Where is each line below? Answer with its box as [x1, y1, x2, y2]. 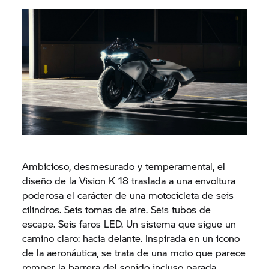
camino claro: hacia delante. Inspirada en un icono [22, 231, 240, 245]
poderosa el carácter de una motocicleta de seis [22, 187, 234, 202]
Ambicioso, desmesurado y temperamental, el [22, 159, 226, 173]
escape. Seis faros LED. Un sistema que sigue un [22, 216, 237, 231]
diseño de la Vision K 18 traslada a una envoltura [22, 173, 236, 187]
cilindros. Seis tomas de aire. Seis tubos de [22, 202, 211, 216]
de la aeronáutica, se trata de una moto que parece [22, 245, 246, 259]
